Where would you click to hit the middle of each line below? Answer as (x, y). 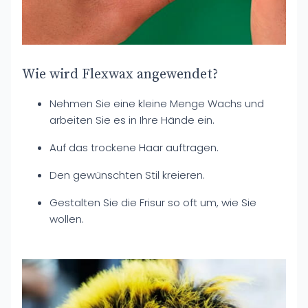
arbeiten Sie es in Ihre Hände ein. (132, 120)
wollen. (67, 219)
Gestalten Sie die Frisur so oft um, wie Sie (153, 202)
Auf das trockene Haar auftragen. (134, 147)
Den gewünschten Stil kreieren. (127, 175)
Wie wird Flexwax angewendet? (120, 75)
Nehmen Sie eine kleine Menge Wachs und (157, 103)
